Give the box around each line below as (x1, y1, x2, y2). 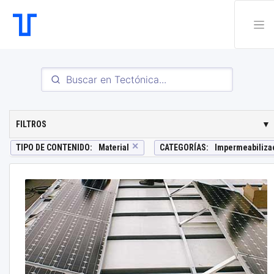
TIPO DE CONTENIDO (16, 143, 90, 152)
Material (98, 143, 129, 152)
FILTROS (16, 119, 46, 129)
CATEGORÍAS (160, 143, 206, 152)
